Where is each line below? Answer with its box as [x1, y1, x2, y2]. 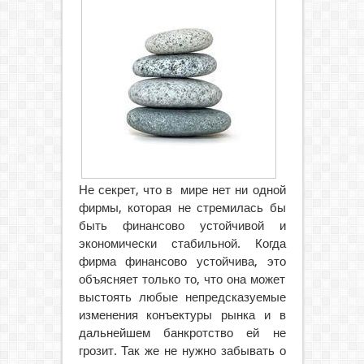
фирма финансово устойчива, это [78, 254, 286, 269]
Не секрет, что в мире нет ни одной [78, 183, 286, 197]
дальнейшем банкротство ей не [78, 326, 286, 340]
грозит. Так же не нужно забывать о [78, 344, 286, 358]
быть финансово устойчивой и [78, 219, 286, 233]
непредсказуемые [184, 290, 286, 305]
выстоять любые [78, 290, 185, 305]
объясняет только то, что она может [78, 272, 286, 287]
